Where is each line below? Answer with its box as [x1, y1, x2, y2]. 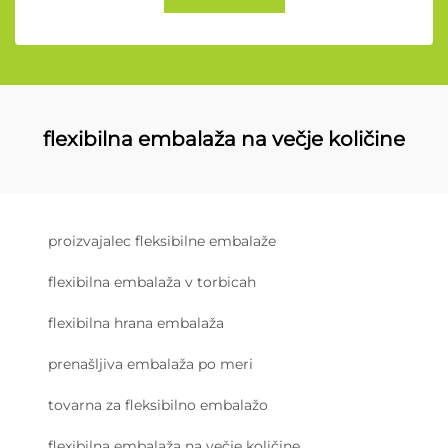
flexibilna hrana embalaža [48, 314, 224, 333]
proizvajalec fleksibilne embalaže [48, 232, 276, 251]
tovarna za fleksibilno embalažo [48, 396, 268, 415]
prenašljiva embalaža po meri [48, 355, 253, 374]
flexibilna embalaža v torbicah [48, 273, 256, 292]
